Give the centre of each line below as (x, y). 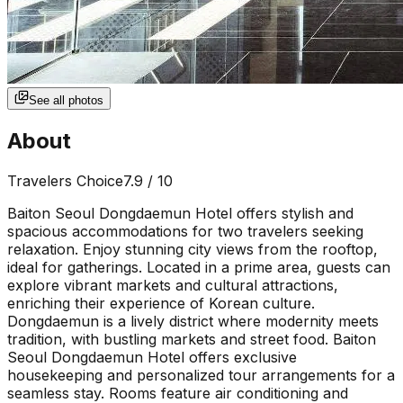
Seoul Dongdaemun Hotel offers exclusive (152, 357)
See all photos (66, 100)
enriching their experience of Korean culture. (161, 303)
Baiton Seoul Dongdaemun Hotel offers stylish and (180, 213)
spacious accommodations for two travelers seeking (185, 231)
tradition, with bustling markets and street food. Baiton (192, 339)
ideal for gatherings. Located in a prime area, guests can (199, 267)
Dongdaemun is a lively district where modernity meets (193, 321)
